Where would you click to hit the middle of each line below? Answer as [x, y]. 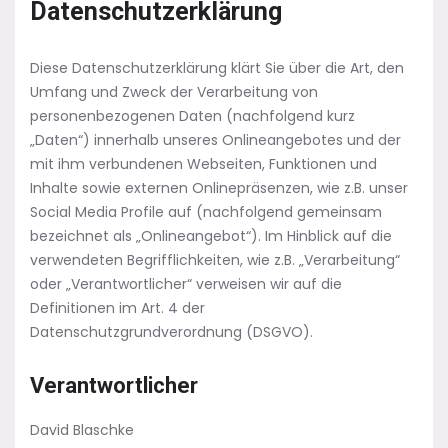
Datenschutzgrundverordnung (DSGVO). [171, 332]
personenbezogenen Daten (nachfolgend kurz [192, 116]
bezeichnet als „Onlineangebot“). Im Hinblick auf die [211, 236]
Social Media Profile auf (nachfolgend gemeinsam [206, 212]
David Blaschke [82, 430]
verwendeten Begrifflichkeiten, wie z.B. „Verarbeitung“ [215, 260]
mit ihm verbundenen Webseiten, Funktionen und [203, 164]
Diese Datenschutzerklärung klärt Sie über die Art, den [217, 68]
